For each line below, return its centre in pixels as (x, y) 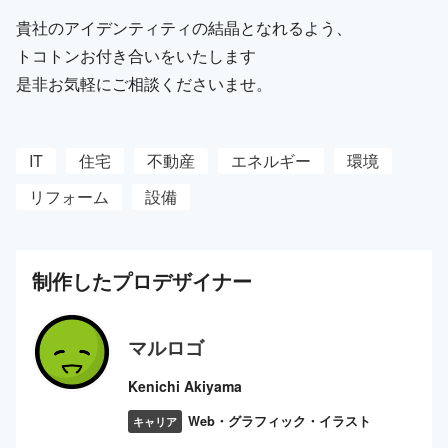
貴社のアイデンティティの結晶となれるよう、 (184, 27)
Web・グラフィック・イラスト (279, 420)
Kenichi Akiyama (185, 385)
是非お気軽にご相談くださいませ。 (144, 83)
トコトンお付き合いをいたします (136, 55)
